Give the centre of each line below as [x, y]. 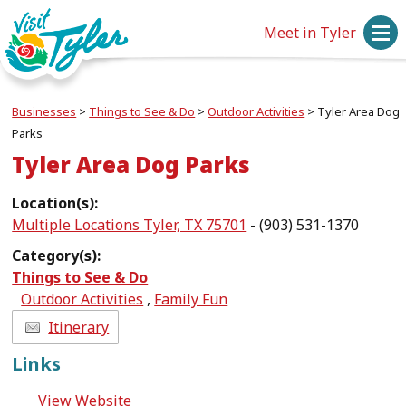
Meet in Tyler [310, 33]
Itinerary [79, 327]
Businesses [44, 111]
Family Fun [191, 299]
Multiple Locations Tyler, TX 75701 [130, 225]
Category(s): [57, 256]
